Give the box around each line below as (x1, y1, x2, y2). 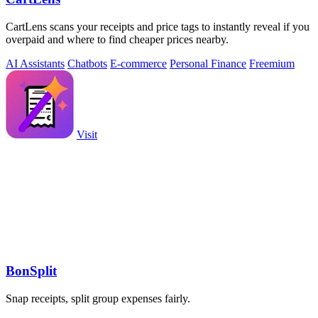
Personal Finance (170, 57, 246, 70)
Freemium (249, 57, 295, 70)
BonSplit (6, 263, 57, 279)
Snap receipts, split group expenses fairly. (6, 292, 190, 305)
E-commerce (110, 57, 167, 70)
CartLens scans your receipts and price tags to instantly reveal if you (6, 20, 309, 33)
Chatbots (67, 57, 107, 70)
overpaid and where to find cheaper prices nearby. (6, 33, 229, 45)
